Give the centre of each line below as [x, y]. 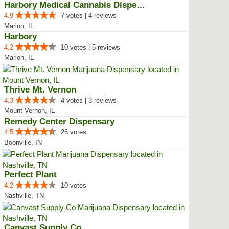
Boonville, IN [23, 142]
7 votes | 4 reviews [89, 16]
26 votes [74, 132]
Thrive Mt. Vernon [40, 90]
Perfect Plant [30, 175]
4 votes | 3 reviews [89, 100]
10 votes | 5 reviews [90, 47]
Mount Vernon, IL [29, 111]
